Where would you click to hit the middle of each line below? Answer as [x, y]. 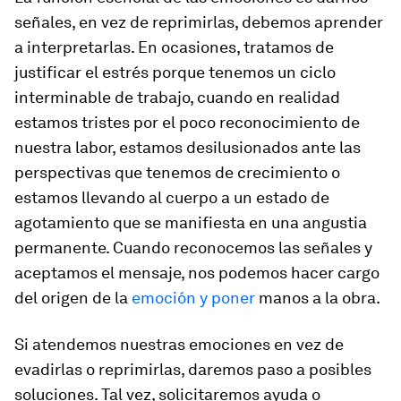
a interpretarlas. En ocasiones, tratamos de [174, 47]
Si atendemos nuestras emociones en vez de [179, 344]
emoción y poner [193, 298]
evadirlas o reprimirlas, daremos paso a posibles [193, 369]
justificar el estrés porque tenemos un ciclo [175, 72]
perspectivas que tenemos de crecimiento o [177, 172]
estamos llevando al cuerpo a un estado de [172, 197]
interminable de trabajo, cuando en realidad [177, 97]
